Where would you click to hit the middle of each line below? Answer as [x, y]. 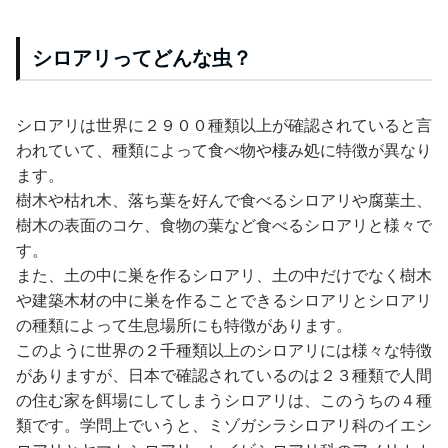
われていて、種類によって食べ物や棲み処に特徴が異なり [224, 150]
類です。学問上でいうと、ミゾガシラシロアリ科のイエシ [224, 425]
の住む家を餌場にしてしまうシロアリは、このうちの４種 [224, 400]
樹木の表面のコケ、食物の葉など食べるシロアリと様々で [224, 225]
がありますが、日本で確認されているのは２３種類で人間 [224, 375]
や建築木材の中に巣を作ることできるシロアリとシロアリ [224, 300]
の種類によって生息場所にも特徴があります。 [184, 325]
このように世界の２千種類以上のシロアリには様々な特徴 [224, 350]
